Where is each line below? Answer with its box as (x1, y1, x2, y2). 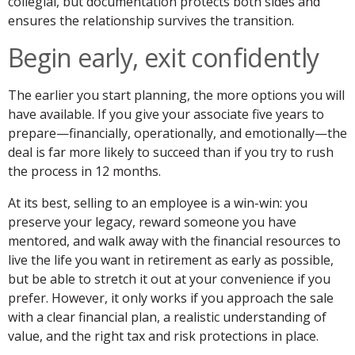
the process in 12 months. (8, 162, 161, 181)
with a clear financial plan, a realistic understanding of (8, 308, 326, 326)
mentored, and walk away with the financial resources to (8, 232, 341, 250)
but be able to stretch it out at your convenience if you (8, 270, 330, 288)
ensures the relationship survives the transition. (8, 12, 294, 30)
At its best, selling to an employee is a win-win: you (8, 194, 307, 212)
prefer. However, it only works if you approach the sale (8, 289, 334, 307)
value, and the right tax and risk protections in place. (8, 327, 319, 345)
